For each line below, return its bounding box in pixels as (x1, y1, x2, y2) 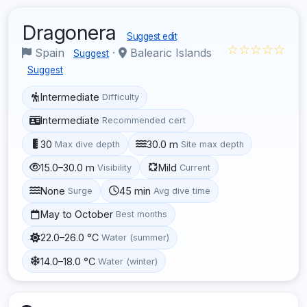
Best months (116, 209, 168, 220)
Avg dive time (153, 185, 211, 196)
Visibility (97, 162, 132, 173)
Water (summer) (101, 232, 170, 243)
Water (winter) (98, 256, 158, 267)
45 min (119, 184, 151, 197)
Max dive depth (55, 138, 121, 149)
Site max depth (181, 138, 245, 149)
